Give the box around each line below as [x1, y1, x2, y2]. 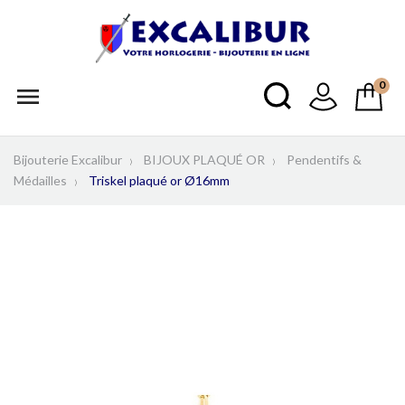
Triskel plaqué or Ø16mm [89, 172, 230, 188]
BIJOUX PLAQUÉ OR [144, 151, 265, 167]
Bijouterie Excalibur [14, 151, 122, 167]
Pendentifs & [287, 151, 362, 167]
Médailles [14, 172, 67, 188]
